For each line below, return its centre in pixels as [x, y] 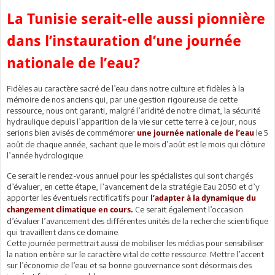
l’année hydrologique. [46, 155]
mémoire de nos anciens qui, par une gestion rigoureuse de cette [122, 99]
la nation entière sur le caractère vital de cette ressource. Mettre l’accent [135, 254]
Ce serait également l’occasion [189, 209]
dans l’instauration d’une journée [124, 41]
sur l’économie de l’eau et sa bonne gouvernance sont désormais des [129, 265]
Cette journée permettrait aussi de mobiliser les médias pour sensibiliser [135, 243]
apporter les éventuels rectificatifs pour [79, 197]
